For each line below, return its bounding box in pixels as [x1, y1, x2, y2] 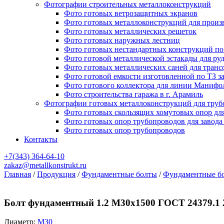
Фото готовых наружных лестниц [64, 36, 180, 44]
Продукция [37, 170, 75, 178]
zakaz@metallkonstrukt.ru [4, 161, 86, 169]
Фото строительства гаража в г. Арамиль [64, 90, 203, 98]
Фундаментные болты [81, 170, 157, 178]
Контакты [24, 135, 57, 143]
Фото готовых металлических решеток [64, 27, 196, 35]
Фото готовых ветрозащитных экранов [64, 9, 197, 17]
